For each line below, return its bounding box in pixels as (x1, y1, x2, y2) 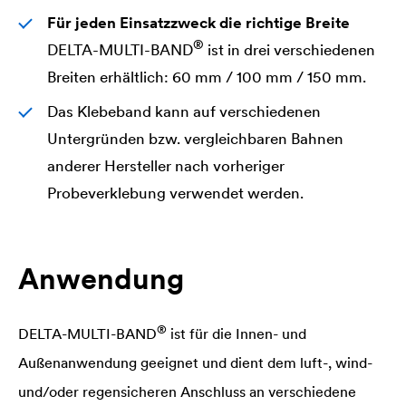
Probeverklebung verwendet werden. (47, 182, 304, 203)
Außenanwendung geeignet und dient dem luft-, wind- (18, 353, 372, 372)
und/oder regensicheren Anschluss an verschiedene (18, 382, 356, 401)
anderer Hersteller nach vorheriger (47, 155, 285, 176)
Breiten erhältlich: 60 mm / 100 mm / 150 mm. (47, 66, 366, 87)
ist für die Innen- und (167, 324, 306, 343)
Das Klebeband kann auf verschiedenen (47, 101, 321, 121)
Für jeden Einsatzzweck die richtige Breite (47, 12, 350, 33)
